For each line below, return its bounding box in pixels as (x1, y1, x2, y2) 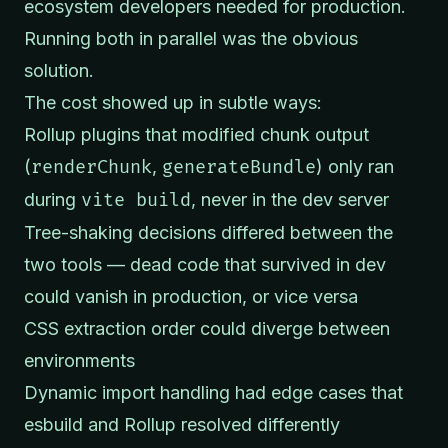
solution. (24, 59, 94, 81)
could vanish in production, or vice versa (24, 285, 358, 307)
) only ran (316, 155, 394, 177)
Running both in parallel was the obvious (24, 27, 358, 49)
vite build (81, 188, 191, 212)
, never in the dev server (191, 188, 389, 210)
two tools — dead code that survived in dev (24, 253, 386, 275)
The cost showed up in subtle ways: (24, 91, 322, 113)
